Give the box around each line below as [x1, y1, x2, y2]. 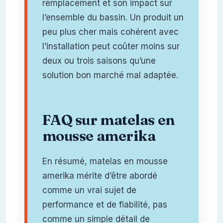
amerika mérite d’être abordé [42, 170, 157, 181]
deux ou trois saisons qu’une [42, 55, 156, 66]
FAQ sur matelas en [42, 110, 175, 128]
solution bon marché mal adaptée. [42, 70, 178, 80]
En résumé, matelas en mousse [42, 156, 168, 166]
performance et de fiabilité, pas [42, 199, 167, 210]
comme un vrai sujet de [42, 185, 136, 195]
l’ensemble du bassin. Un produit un [42, 12, 184, 22]
